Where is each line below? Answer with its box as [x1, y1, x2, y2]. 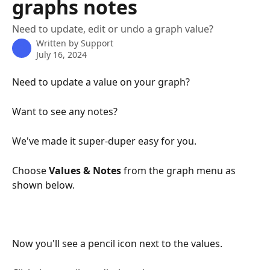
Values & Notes [49, 163, 121, 177]
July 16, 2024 [36, 49, 87, 60]
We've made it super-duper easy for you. [12, 134, 196, 148]
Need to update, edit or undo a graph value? [12, 22, 213, 36]
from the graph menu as [121, 163, 238, 177]
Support [81, 37, 113, 49]
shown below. [12, 178, 75, 192]
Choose [12, 163, 49, 177]
